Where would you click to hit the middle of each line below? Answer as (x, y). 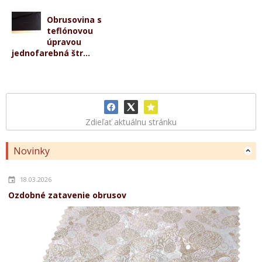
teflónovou (70, 31)
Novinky (32, 151)
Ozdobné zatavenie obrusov (67, 195)
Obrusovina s (74, 20)
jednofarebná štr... (51, 53)
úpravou (64, 42)
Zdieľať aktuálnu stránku (131, 122)
